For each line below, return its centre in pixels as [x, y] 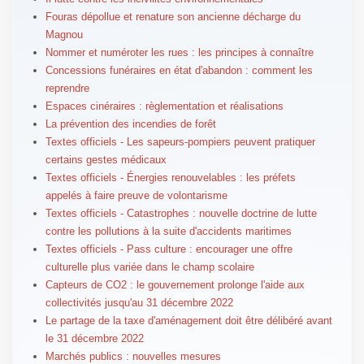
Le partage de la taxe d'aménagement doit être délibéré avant [188, 320]
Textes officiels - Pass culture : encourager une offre [169, 249]
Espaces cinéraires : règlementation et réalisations [164, 106]
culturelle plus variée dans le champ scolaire [149, 266]
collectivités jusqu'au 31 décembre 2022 [139, 302]
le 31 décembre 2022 [94, 338]
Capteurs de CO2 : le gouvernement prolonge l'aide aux [175, 284]
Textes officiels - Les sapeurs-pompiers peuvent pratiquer [180, 141]
